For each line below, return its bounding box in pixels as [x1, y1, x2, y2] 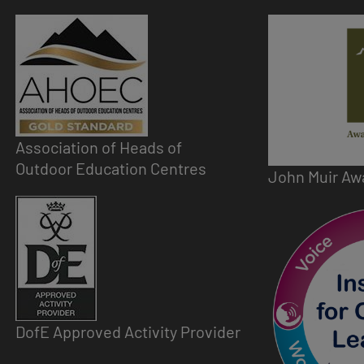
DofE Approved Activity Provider [15, 322, 240, 342]
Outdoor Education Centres [15, 158, 206, 179]
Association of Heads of [15, 137, 185, 158]
